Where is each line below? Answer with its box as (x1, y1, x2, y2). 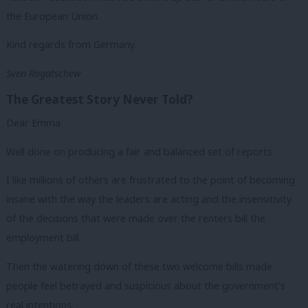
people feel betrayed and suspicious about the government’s (6, 278, 285, 292)
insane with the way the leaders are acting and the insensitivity (6, 192, 291, 206)
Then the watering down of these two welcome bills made (6, 259, 272, 273)
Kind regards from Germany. (6, 38, 136, 52)
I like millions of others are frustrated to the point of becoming (6, 173, 295, 187)
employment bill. (6, 231, 81, 245)
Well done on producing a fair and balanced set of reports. (6, 144, 274, 158)
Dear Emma (6, 116, 60, 130)
